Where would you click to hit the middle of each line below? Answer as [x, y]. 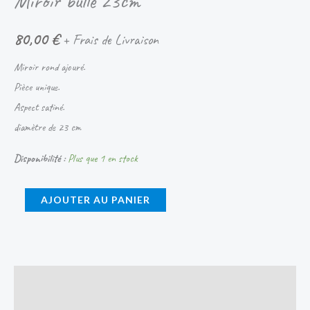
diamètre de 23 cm [47, 127]
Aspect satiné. [39, 107]
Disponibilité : [39, 158]
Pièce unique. [37, 87]
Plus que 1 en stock [103, 158]
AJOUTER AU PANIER [95, 199]
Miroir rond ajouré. [49, 67]
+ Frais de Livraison [110, 40]
